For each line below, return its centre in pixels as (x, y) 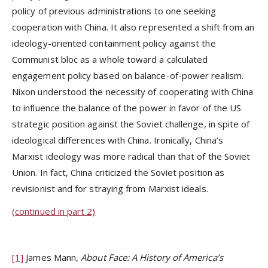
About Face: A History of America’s (152, 257)
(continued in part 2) (54, 211)
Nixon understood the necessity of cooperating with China (133, 92)
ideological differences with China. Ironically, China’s (118, 140)
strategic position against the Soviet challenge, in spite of (131, 124)
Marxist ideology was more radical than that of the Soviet (131, 156)
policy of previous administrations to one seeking (114, 11)
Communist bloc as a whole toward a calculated (110, 60)
